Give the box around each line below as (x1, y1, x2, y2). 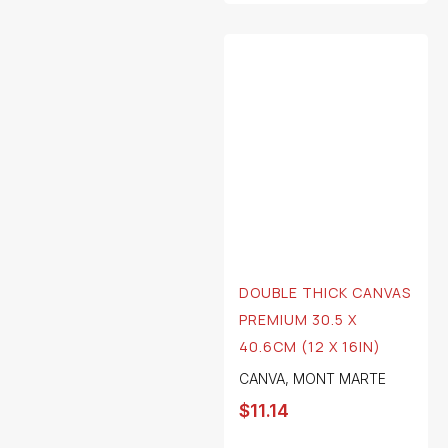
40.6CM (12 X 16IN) (239, 337, 381, 357)
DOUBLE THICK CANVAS (239, 283, 411, 303)
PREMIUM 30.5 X (239, 310, 357, 330)
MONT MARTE (293, 370, 386, 388)
